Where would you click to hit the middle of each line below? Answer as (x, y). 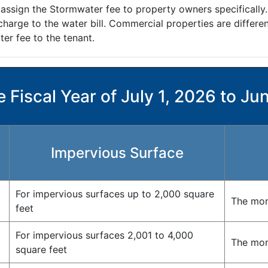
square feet (41, 250)
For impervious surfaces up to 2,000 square (115, 194)
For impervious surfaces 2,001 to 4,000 (104, 235)
